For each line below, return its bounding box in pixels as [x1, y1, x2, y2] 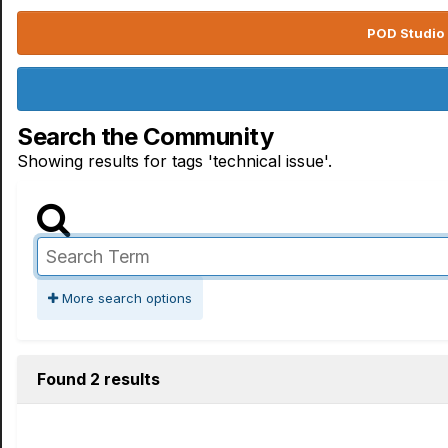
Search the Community [17, 122, 274, 151]
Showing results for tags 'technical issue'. [17, 151, 332, 171]
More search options [58, 290, 192, 306]
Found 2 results [37, 369, 160, 389]
